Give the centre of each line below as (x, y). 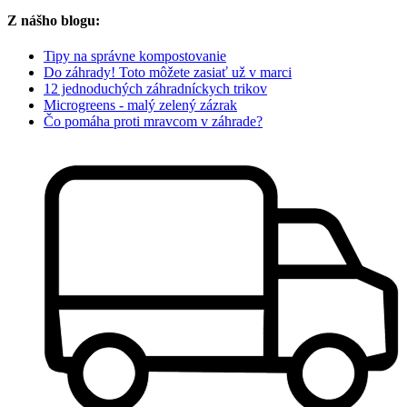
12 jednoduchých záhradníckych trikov (155, 89)
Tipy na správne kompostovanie (135, 56)
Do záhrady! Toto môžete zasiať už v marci (168, 73)
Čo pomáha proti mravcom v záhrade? (153, 122)
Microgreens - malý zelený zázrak (140, 105)
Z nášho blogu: (54, 21)
